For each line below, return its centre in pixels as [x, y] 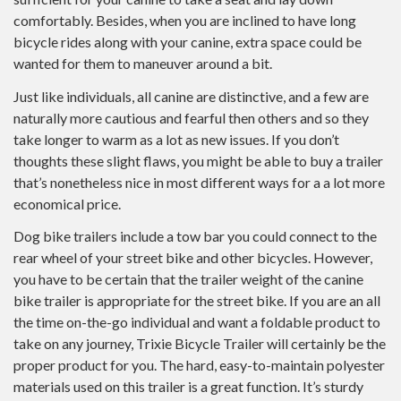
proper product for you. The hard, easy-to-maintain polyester [199, 365]
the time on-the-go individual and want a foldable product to [197, 322]
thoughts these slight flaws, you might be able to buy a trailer [198, 160]
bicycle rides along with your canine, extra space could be [188, 42]
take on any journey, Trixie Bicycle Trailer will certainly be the [200, 343]
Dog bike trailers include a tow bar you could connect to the [195, 236]
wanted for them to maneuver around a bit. [143, 63]
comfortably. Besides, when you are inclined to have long [185, 20]
